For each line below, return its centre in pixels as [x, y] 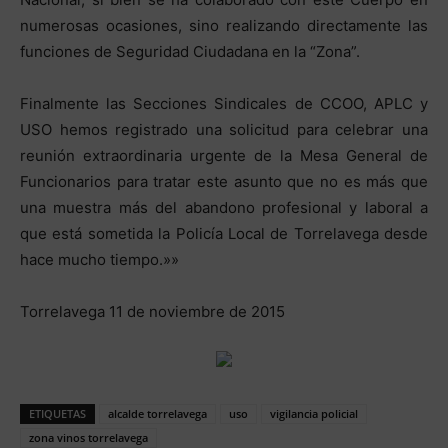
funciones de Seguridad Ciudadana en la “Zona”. [190, 51]
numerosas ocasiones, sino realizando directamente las [224, 25]
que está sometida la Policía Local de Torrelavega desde [224, 233]
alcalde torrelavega [157, 413]
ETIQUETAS [57, 413]
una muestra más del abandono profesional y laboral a [224, 207]
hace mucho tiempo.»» [99, 259]
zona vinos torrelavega [88, 437]
